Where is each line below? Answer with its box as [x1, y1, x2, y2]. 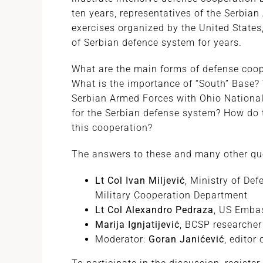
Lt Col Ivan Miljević [95, 174, 185, 186]
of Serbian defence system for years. [72, 36, 242, 48]
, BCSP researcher [180, 218, 262, 230]
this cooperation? [72, 122, 153, 133]
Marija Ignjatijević [95, 218, 180, 230]
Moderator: [95, 233, 149, 245]
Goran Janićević [149, 233, 224, 245]
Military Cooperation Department [95, 189, 248, 201]
